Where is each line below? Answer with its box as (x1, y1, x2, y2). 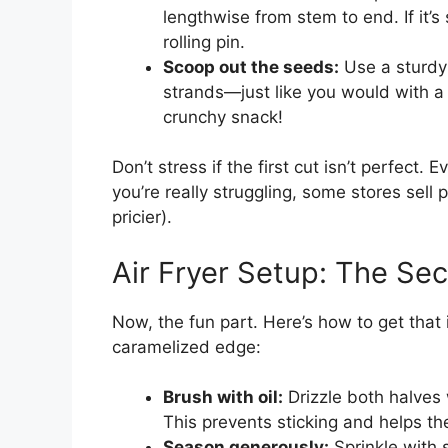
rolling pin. (163, 31, 245, 52)
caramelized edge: (112, 336, 261, 357)
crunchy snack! (163, 106, 283, 127)
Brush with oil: (163, 387, 283, 408)
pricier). (112, 207, 172, 228)
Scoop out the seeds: (163, 56, 339, 77)
